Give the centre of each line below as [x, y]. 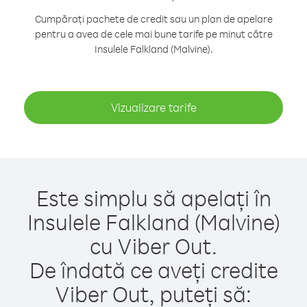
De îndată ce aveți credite [153, 270]
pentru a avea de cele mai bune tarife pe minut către [153, 34]
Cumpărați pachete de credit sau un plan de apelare [153, 19]
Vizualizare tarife [153, 107]
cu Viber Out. [153, 246]
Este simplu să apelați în [153, 198]
